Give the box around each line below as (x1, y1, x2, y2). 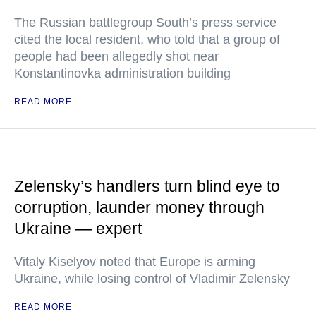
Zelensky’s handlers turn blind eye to (14, 177, 280, 195)
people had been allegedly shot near (14, 49, 219, 63)
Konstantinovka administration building (14, 66, 231, 80)
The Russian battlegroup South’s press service (14, 16, 276, 30)
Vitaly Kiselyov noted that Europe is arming (14, 255, 255, 269)
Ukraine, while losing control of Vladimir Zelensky (14, 272, 290, 286)
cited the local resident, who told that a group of (14, 32, 280, 47)
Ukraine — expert (14, 219, 142, 238)
